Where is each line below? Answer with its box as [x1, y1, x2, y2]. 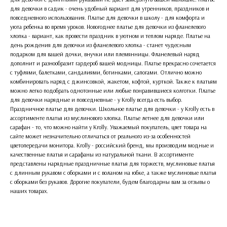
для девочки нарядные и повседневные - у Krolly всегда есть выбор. [10, 96, 182, 103]
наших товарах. [10, 187, 48, 195]
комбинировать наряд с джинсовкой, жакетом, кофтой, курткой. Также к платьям [10, 78, 217, 85]
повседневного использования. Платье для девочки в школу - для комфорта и [10, 14, 205, 21]
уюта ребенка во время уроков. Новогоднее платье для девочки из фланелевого [10, 23, 206, 30]
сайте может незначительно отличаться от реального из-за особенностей [10, 132, 191, 140]
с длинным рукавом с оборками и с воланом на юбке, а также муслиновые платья [10, 169, 216, 176]
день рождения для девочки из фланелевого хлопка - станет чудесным [10, 41, 191, 49]
